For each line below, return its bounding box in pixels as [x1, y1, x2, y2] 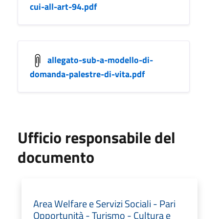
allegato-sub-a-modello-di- [47, 53, 153, 66]
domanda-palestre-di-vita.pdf [30, 67, 145, 81]
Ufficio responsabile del [18, 126, 175, 149]
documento [18, 145, 94, 169]
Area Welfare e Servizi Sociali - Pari [33, 196, 175, 211]
